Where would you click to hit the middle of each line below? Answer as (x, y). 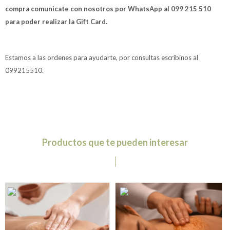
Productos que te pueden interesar (115, 142)
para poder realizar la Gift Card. (56, 22)
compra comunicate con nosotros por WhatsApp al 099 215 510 (108, 9)
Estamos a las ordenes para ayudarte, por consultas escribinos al (102, 57)
